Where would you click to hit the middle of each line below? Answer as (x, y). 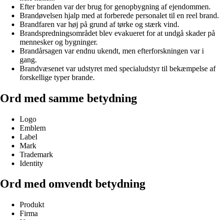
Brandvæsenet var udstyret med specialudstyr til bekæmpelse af (118, 68)
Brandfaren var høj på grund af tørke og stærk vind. (99, 24)
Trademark (36, 154)
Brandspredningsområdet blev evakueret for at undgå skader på (117, 33)
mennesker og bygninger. (59, 42)
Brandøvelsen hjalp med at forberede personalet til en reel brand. (119, 15)
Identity (31, 163)
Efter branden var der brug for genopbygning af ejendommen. (115, 6)
